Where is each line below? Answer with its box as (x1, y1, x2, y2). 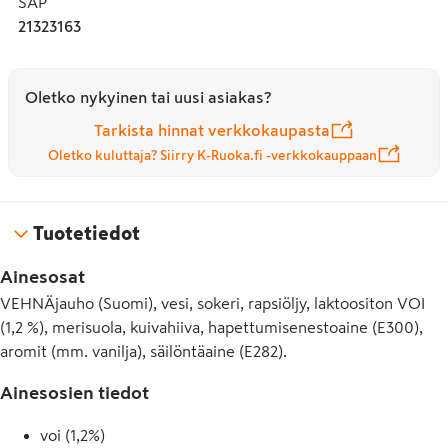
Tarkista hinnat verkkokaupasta (94, 122, 330, 138)
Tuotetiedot (33, 223, 140, 243)
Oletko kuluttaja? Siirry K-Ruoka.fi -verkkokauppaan (47, 148, 377, 162)
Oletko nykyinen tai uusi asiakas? (25, 89, 271, 105)
